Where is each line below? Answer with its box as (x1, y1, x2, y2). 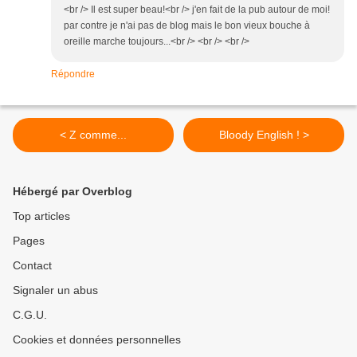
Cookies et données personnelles (13, 333, 181, 347)
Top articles (13, 210, 70, 223)
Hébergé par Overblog (13, 185, 132, 198)
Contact (13, 259, 52, 273)
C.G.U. (13, 308, 47, 322)
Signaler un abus (13, 284, 98, 297)
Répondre (51, 69, 95, 80)
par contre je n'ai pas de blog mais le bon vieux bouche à (64, 20, 310, 32)
